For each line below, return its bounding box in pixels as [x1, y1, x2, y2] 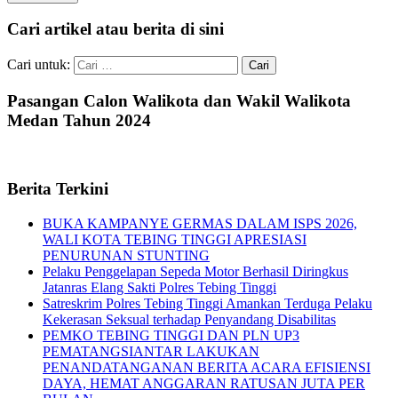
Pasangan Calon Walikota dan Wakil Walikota [7, 91, 351, 110]
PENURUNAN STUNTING [43, 248, 210, 263]
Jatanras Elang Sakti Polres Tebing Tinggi [43, 280, 276, 295]
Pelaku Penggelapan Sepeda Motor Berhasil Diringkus [43, 264, 348, 279]
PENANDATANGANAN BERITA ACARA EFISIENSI [43, 360, 370, 375]
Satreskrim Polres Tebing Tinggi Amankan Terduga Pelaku [43, 296, 372, 311]
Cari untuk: [7, 57, 70, 73]
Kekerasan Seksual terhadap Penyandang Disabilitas [43, 312, 336, 327]
